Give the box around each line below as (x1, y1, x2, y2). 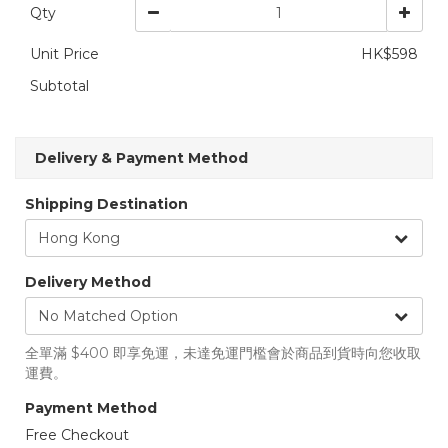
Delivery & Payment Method (35, 149, 248, 167)
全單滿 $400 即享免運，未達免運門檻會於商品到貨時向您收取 (25, 344, 421, 362)
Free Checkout (25, 426, 129, 444)
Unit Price (30, 45, 99, 63)
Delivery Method (25, 273, 151, 291)
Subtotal (30, 77, 89, 95)
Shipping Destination (25, 195, 188, 213)
